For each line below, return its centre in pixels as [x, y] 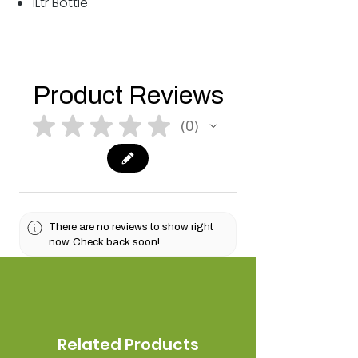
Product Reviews [128, 96]
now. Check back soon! [105, 242]
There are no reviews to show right [131, 227]
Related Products [128, 345]
